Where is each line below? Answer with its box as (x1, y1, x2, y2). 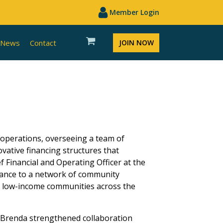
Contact (30, 37, 57, 48)
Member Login (110, 7, 160, 17)
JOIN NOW (118, 37, 154, 47)
